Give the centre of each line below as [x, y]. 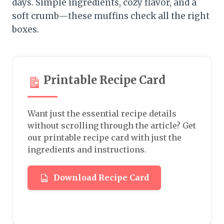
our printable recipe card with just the [104, 138]
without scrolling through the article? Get [112, 126]
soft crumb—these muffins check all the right [111, 16]
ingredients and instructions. [87, 150]
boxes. [25, 30]
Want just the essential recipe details [102, 114]
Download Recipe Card [101, 178]
